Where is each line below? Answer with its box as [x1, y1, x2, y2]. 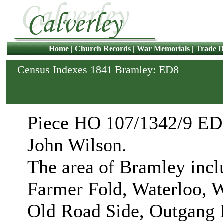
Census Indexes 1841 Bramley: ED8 [17, 63, 179, 76]
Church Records [74, 44, 131, 53]
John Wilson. [27, 134, 127, 155]
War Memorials [136, 44, 190, 53]
